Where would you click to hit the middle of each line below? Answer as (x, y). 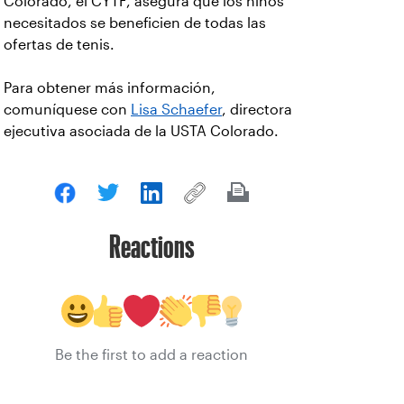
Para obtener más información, (110, 88)
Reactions (151, 246)
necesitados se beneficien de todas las (135, 23)
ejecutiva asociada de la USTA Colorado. (141, 131)
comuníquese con (67, 110)
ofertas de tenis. (61, 45)
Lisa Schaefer (176, 110)
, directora (257, 110)
